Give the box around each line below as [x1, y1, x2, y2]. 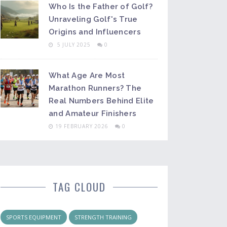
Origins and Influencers [49, 27, 141, 36]
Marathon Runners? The [49, 84, 142, 93]
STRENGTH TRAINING [74, 213, 132, 221]
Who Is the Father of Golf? [49, 2, 153, 11]
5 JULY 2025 [55, 41, 93, 48]
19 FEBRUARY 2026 [55, 123, 110, 130]
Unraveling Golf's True [49, 15, 138, 24]
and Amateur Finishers [49, 109, 137, 118]
